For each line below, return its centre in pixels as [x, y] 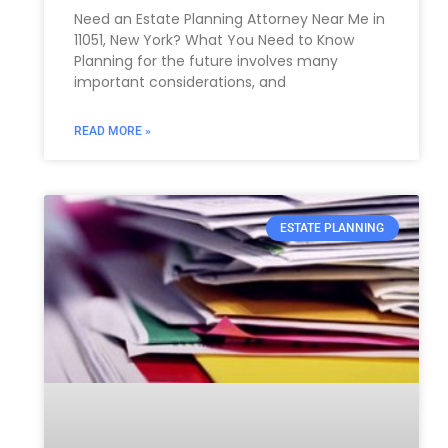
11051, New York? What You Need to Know [213, 40]
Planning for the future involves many [205, 61]
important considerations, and [179, 82]
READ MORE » [112, 131]
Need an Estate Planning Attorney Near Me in [229, 19]
